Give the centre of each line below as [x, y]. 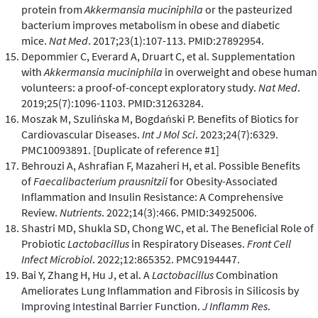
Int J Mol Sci [169, 134]
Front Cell [269, 243]
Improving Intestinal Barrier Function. [112, 306]
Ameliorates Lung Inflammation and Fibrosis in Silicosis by [160, 290]
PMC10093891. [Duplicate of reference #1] [120, 149]
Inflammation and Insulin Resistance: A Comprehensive [152, 196]
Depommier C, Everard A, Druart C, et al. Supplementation [158, 56]
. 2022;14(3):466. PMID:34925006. [179, 212]
